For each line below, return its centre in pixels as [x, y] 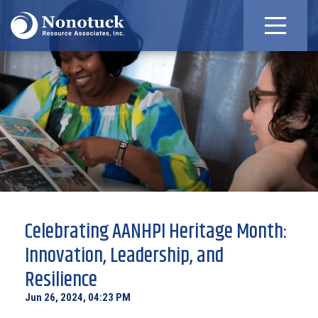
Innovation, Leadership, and [124, 256]
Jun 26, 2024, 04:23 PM [78, 297]
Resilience [61, 280]
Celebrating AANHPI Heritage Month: [156, 232]
